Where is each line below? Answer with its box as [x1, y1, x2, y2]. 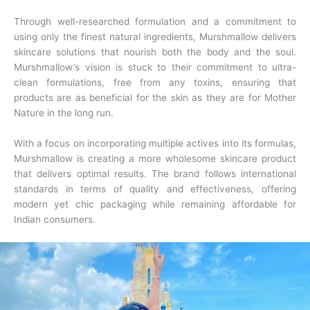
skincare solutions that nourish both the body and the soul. [14, 46, 296, 58]
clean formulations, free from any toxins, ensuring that [14, 77, 296, 89]
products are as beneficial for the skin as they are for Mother [14, 92, 296, 104]
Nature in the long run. [14, 107, 113, 119]
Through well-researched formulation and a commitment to [14, 16, 296, 28]
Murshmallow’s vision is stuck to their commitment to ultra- [14, 62, 296, 73]
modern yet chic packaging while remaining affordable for [14, 198, 296, 210]
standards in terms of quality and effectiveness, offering [14, 183, 296, 194]
